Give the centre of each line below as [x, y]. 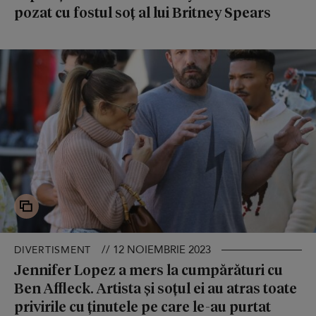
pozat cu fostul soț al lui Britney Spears [142, 12]
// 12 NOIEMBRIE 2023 [156, 249]
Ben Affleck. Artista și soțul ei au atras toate [156, 287]
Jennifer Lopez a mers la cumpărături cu [148, 269]
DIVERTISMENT [53, 250]
